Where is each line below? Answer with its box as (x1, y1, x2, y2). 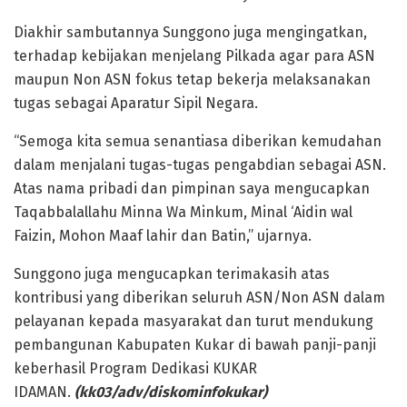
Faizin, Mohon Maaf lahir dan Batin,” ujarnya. (14, 227, 312, 245)
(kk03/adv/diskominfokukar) (74, 383, 267, 402)
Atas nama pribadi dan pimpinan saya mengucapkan (14, 180, 370, 198)
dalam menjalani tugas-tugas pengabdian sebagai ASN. (14, 156, 386, 174)
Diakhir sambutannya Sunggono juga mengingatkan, (14, 24, 367, 42)
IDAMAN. (14, 383, 74, 402)
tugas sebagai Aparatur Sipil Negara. (14, 94, 258, 113)
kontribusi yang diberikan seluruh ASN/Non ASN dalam (14, 289, 385, 307)
